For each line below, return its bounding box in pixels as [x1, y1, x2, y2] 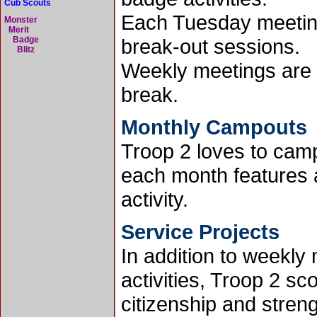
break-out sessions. [121, 35, 300, 58]
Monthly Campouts [121, 115, 307, 139]
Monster [4, 15, 38, 25]
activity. [121, 188, 188, 211]
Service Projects [121, 220, 279, 243]
